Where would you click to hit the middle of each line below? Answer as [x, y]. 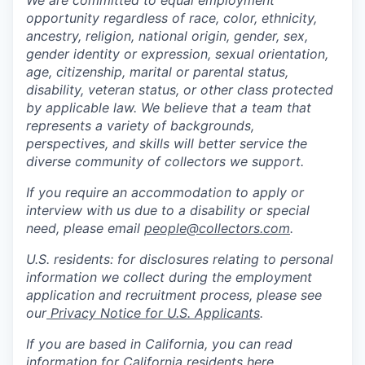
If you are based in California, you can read [159, 344]
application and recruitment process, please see [174, 295]
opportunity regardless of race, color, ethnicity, [172, 18]
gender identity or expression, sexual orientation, [177, 54]
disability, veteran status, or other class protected [180, 90]
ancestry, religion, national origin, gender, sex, [167, 36]
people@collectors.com [217, 228]
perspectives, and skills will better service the [167, 143]
